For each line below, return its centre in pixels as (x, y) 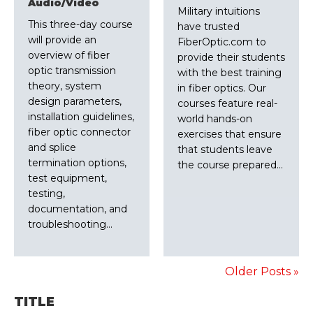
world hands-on (215, 119)
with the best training (230, 73)
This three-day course (80, 25)
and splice (52, 148)
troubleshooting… (70, 225)
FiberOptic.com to (222, 42)
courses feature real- (227, 104)
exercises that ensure (230, 134)
